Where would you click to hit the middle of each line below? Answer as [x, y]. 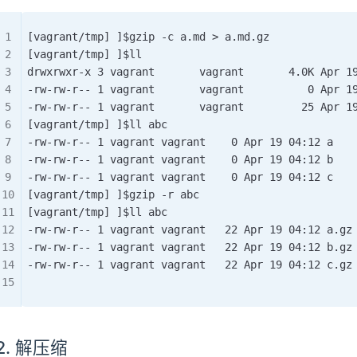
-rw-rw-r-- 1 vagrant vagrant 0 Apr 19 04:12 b [180, 159]
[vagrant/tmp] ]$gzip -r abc [113, 194]
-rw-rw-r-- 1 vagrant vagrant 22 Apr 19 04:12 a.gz [190, 229]
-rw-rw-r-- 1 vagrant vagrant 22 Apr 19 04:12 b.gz [190, 247]
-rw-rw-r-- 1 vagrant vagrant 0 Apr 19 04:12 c [180, 177]
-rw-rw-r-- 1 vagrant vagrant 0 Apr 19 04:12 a [180, 141]
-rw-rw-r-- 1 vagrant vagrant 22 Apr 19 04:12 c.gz [190, 264]
